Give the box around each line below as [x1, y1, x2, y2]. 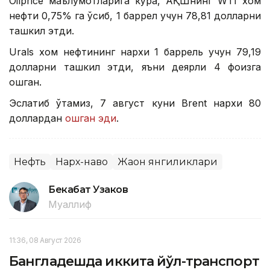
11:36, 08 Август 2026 [9, 235, 81, 245]
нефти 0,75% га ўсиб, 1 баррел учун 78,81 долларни [9, 9, 261, 22]
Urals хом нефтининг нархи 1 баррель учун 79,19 [9, 45, 261, 58]
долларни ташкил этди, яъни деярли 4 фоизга [9, 60, 261, 73]
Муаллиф [48, 198, 92, 210]
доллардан [9, 111, 65, 124]
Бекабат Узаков [48, 183, 128, 195]
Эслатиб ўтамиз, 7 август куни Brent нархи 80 [9, 96, 261, 109]
